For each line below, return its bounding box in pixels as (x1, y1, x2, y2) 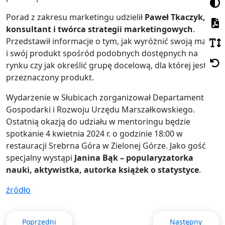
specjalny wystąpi (6, 152, 74, 164)
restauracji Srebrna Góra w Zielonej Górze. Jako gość (6, 140, 206, 152)
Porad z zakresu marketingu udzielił (6, 12, 145, 23)
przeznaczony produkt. (6, 72, 94, 83)
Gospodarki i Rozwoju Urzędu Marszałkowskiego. (6, 104, 195, 116)
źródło (6, 184, 31, 196)
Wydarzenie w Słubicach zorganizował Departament (6, 92, 204, 103)
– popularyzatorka (120, 152, 193, 164)
